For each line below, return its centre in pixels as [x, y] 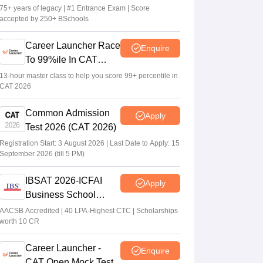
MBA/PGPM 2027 [62, 209]
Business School [60, 195]
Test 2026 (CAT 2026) [71, 127]
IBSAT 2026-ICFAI [64, 181]
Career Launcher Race [73, 46]
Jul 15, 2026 [77, 55]
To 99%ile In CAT [61, 60]
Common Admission [68, 113]
